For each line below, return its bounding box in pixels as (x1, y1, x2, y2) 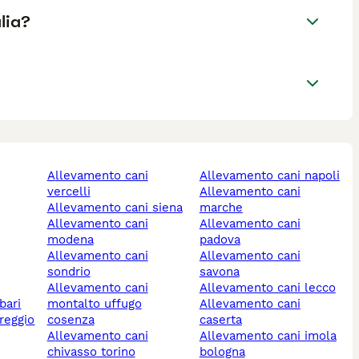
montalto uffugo (46, 296, 142, 312)
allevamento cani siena (54, 200, 183, 216)
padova (199, 232, 240, 248)
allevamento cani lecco (207, 280, 336, 296)
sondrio (46, 264, 91, 280)
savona (199, 264, 240, 280)
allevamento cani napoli (207, 168, 340, 184)
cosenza (46, 313, 95, 328)
